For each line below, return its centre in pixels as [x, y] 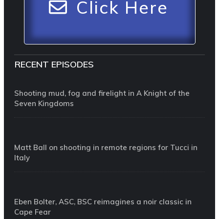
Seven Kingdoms [44, 103]
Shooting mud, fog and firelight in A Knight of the [102, 93]
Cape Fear [33, 212]
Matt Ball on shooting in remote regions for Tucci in [106, 147]
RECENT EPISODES [54, 64]
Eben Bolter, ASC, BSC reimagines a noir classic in [103, 201]
